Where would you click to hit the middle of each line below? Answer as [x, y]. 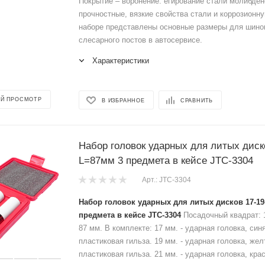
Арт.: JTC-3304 [167, 180]
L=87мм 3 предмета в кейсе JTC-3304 [166, 161]
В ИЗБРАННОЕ [123, 100]
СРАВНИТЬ [197, 100]
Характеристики [121, 61]
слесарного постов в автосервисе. [140, 40]
